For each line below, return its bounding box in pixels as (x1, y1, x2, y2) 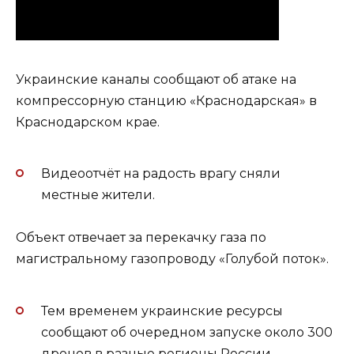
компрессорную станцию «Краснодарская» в (16, 92, 317, 108)
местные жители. (41, 187, 155, 203)
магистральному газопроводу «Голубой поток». (16, 251, 329, 267)
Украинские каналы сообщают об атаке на (16, 71, 296, 87)
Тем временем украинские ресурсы (41, 303, 283, 318)
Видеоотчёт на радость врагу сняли (41, 166, 281, 182)
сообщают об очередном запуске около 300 (41, 324, 333, 340)
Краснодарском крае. (16, 114, 160, 130)
